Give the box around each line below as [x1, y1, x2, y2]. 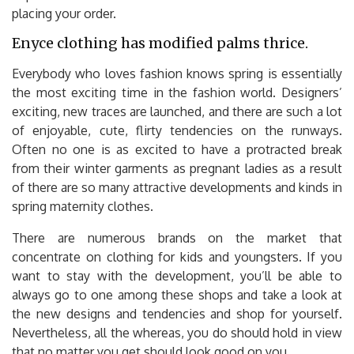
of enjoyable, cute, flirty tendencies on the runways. [12, 122, 342, 138]
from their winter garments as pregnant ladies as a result [12, 160, 342, 176]
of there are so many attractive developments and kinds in [12, 179, 342, 195]
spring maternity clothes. [12, 198, 153, 214]
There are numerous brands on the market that [12, 229, 342, 246]
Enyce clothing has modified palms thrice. [12, 33, 308, 52]
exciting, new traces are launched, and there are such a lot [12, 103, 342, 119]
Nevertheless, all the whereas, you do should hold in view [12, 324, 342, 341]
